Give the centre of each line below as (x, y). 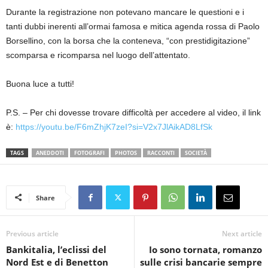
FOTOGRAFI (89, 153)
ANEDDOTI (50, 153)
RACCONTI (161, 153)
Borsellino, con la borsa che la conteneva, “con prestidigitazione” (128, 40)
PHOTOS (126, 153)
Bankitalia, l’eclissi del (56, 249)
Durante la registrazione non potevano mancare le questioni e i (125, 12)
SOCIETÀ (196, 153)
